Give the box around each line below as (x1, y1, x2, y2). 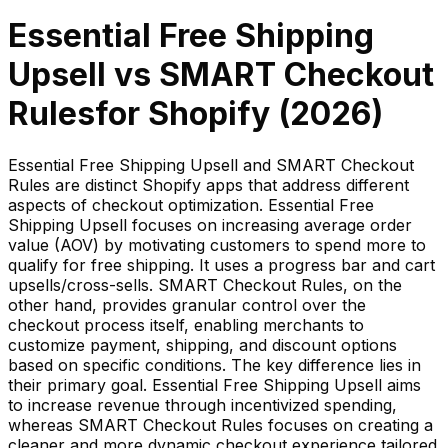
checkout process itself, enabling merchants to (8, 314, 364, 335)
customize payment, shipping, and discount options (8, 334, 397, 355)
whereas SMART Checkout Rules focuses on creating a (8, 414, 433, 435)
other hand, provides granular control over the (8, 294, 366, 315)
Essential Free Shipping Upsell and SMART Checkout (8, 154, 414, 175)
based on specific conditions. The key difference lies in (8, 354, 421, 375)
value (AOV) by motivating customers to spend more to (8, 234, 426, 255)
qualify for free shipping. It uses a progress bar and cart (8, 254, 435, 275)
